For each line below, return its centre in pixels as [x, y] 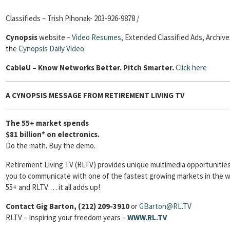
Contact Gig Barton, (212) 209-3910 [68, 206]
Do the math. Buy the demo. [51, 146]
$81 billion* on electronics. [53, 134]
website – [55, 37]
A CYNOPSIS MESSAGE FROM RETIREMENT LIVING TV [95, 95]
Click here [191, 68]
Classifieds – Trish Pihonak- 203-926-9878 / [72, 18]
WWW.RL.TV [147, 217]
